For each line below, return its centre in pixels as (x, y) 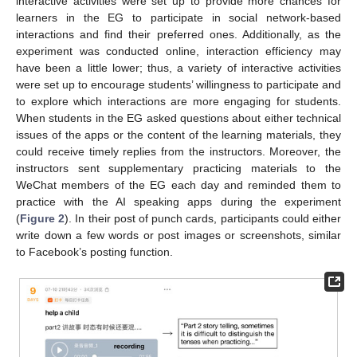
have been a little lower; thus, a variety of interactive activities (178, 67)
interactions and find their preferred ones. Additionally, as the (178, 34)
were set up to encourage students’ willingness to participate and (178, 84)
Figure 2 (43, 218)
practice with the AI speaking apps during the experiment (178, 201)
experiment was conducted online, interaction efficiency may (178, 51)
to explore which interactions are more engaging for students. (178, 101)
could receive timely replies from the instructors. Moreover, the (178, 151)
